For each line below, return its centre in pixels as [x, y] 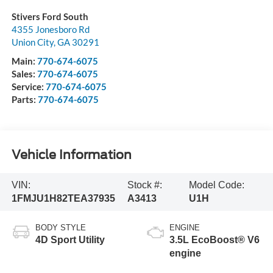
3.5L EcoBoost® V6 [214, 239]
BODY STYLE [60, 227]
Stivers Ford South [50, 16]
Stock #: [145, 185]
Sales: [24, 73]
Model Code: [217, 185]
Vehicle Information [71, 155]
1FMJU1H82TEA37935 [63, 199]
